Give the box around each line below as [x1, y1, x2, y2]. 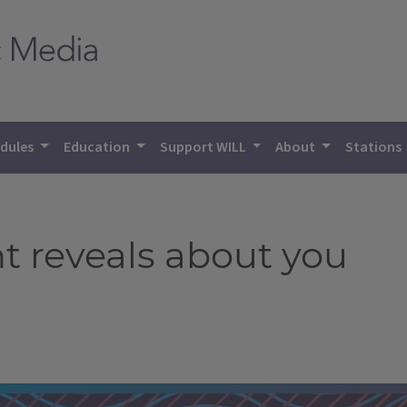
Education [64, 137, 134, 157]
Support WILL [159, 137, 249, 157]
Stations [345, 137, 405, 157]
